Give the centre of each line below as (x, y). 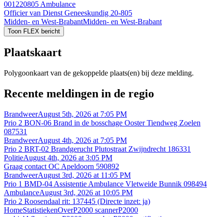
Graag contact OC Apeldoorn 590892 (62, 166)
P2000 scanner (96, 210)
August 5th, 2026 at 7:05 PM (82, 114)
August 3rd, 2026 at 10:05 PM (86, 192)
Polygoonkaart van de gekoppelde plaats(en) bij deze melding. (99, 73)
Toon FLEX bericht (34, 31)
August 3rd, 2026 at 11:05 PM (84, 175)
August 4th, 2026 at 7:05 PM (82, 140)
